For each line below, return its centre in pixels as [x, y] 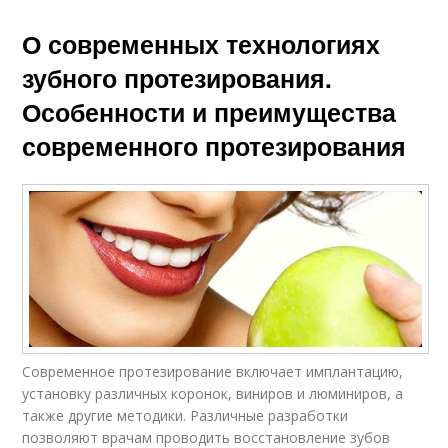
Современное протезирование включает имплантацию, [213, 371]
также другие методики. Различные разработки [185, 415]
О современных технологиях [201, 44]
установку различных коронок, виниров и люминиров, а [213, 393]
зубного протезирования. [177, 78]
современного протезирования [214, 146]
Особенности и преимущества [209, 112]
